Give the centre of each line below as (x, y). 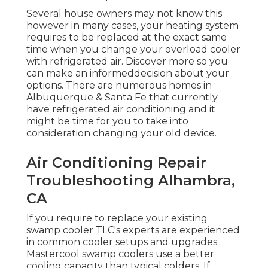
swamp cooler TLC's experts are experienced (133, 230)
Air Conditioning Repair (116, 163)
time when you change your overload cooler (133, 50)
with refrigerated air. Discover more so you (127, 62)
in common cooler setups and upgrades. (123, 242)
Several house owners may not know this (124, 14)
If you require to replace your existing (117, 218)
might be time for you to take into (107, 121)
